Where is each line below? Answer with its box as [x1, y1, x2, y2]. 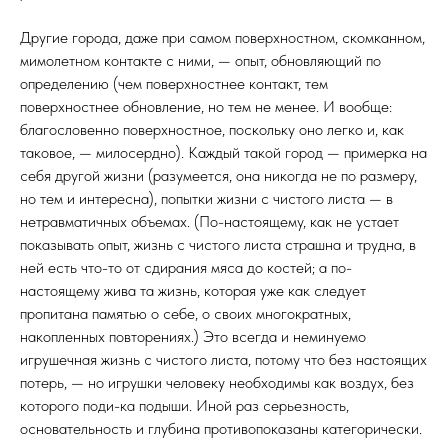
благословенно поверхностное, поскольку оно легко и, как [20, 120, 404, 139]
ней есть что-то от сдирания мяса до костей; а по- [20, 258, 352, 277]
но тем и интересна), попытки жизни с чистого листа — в [20, 189, 393, 208]
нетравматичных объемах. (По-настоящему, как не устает [20, 212, 399, 231]
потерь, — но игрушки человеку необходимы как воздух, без [20, 373, 414, 392]
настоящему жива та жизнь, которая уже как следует [20, 281, 366, 300]
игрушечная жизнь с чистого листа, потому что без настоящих [20, 350, 427, 369]
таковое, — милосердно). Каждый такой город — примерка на [20, 143, 427, 162]
